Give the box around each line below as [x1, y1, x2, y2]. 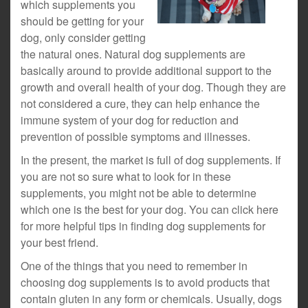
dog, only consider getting [21, 30, 146, 45]
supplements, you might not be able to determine [21, 185, 256, 201]
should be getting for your [21, 13, 144, 29]
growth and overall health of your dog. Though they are [21, 79, 286, 95]
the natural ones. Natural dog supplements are [21, 46, 245, 62]
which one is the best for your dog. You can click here [21, 201, 278, 217]
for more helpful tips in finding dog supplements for [21, 218, 265, 234]
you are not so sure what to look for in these [21, 168, 231, 184]
